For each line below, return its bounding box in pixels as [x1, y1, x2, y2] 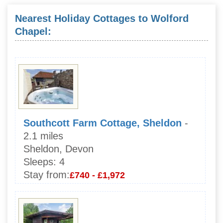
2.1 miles [23, 130, 63, 141]
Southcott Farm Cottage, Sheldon [23, 117, 182, 128]
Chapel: [15, 25, 51, 37]
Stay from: [23, 169, 70, 180]
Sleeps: [23, 156, 56, 167]
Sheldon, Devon [23, 143, 94, 154]
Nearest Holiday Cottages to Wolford [15, 12, 189, 24]
